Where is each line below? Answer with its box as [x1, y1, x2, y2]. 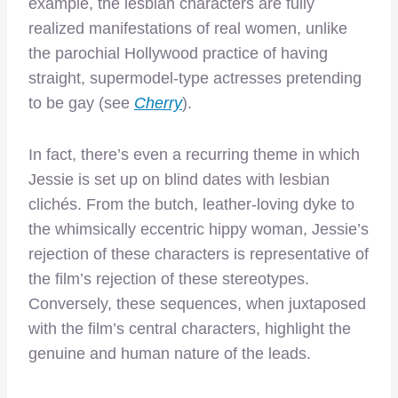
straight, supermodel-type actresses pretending [28, 68, 362, 87]
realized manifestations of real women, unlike [28, 19, 347, 37]
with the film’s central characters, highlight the [28, 319, 351, 338]
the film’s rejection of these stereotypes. [28, 269, 309, 288]
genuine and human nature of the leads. [28, 344, 311, 362]
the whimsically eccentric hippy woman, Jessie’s [28, 219, 369, 238]
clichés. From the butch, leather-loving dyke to [28, 195, 354, 213]
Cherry [134, 93, 182, 112]
